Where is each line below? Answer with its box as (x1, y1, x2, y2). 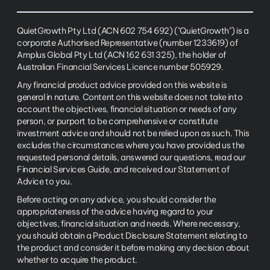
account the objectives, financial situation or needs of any (17, 104, 237, 115)
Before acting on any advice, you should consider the (17, 194, 216, 205)
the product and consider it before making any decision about (17, 242, 250, 253)
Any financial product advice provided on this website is (17, 80, 227, 90)
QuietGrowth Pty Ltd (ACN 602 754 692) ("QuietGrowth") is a (17, 25, 249, 36)
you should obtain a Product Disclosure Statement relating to (17, 230, 248, 241)
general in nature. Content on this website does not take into (17, 92, 243, 102)
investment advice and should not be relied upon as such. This (17, 128, 250, 139)
